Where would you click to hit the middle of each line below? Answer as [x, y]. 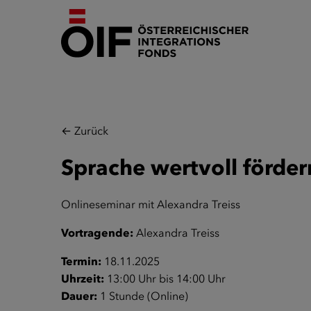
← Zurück [85, 131]
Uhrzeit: [83, 278]
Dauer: [79, 296]
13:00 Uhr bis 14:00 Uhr [165, 278]
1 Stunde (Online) [143, 296]
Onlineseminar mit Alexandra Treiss [151, 204]
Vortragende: [97, 233]
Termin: [81, 261]
